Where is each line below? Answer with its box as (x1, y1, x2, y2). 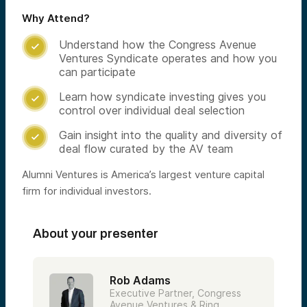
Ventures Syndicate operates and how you (59, 51, 277, 65)
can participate (59, 64, 136, 79)
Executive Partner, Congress (110, 286, 241, 299)
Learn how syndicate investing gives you (59, 89, 266, 103)
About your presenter (33, 226, 158, 241)
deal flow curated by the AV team (59, 141, 233, 156)
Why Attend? (22, 11, 90, 25)
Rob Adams (110, 273, 171, 287)
